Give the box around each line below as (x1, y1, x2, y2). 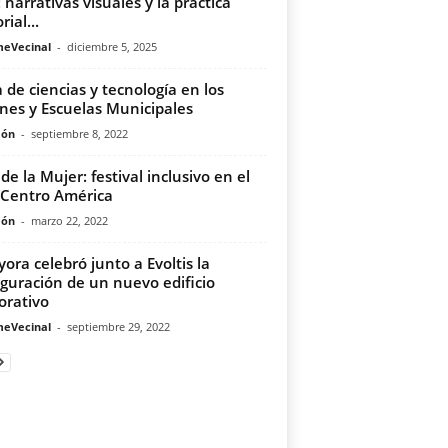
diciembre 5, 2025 (66, 39, 157, 54)
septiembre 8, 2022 (30, 126, 128, 141)
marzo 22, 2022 (30, 213, 108, 228)
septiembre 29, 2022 (66, 319, 170, 334)
